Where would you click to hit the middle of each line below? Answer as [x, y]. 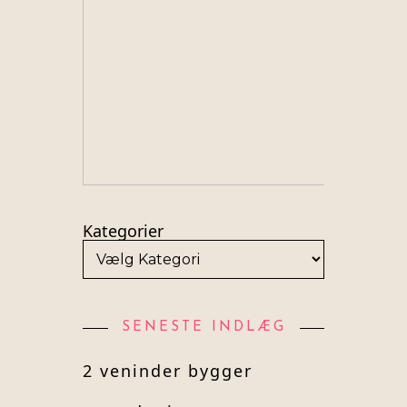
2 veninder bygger [168, 371]
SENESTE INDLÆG [203, 328]
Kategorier [124, 231]
